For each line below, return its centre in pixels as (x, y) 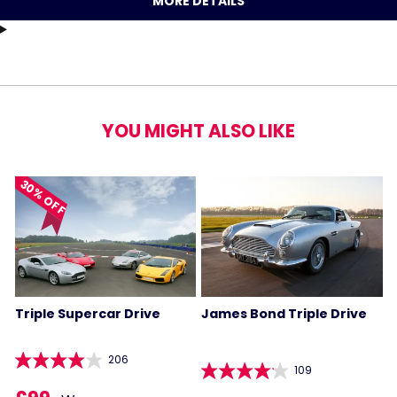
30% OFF (43, 197)
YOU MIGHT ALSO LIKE (198, 131)
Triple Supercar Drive (87, 314)
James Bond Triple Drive (284, 314)
